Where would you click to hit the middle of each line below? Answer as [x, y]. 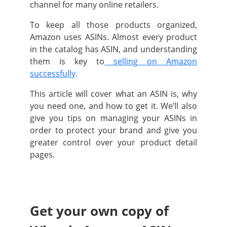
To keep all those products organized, [113, 25]
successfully [53, 74]
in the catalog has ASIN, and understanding [113, 49]
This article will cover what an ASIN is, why [113, 94]
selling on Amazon [151, 62]
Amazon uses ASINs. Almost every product [113, 37]
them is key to [67, 62]
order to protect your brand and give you [113, 130]
